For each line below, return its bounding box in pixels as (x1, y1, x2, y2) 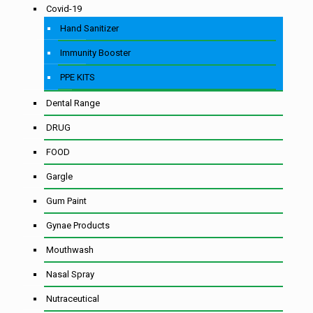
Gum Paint (46, 195, 87, 206)
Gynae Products (46, 219, 110, 231)
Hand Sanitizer (60, 22, 119, 34)
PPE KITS (60, 71, 95, 82)
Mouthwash (46, 244, 94, 255)
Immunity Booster (60, 47, 131, 58)
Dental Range (46, 97, 100, 108)
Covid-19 (46, 3, 82, 14)
